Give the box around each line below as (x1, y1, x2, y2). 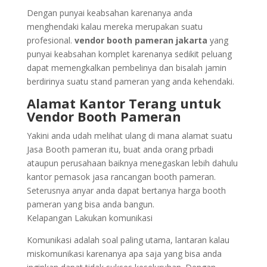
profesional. (26, 35, 74, 46)
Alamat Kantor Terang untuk (26, 94, 221, 112)
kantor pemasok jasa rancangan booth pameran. (26, 171, 216, 182)
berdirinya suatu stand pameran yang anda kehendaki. (26, 76, 234, 87)
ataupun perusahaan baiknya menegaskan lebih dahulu (26, 157, 238, 169)
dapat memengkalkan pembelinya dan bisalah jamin (26, 62, 226, 73)
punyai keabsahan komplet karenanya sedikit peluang (26, 48, 232, 60)
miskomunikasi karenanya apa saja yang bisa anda (26, 248, 222, 259)
